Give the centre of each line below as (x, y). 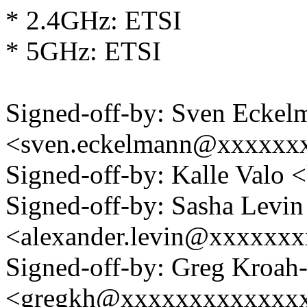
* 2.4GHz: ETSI (94, 21)
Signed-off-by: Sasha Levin (155, 206)
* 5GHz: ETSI (83, 51)
